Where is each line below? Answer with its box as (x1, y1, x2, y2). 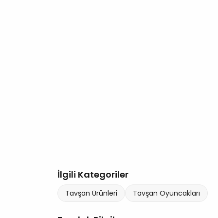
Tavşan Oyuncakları (133, 188, 200, 198)
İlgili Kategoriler (57, 168, 128, 181)
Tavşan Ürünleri (65, 188, 117, 198)
